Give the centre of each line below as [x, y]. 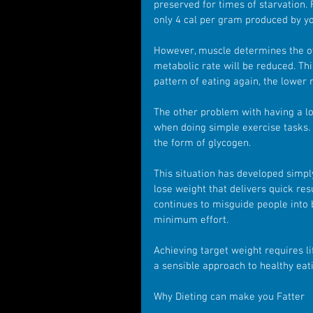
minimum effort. [191, 220]
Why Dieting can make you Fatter [229, 297]
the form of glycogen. [202, 143]
